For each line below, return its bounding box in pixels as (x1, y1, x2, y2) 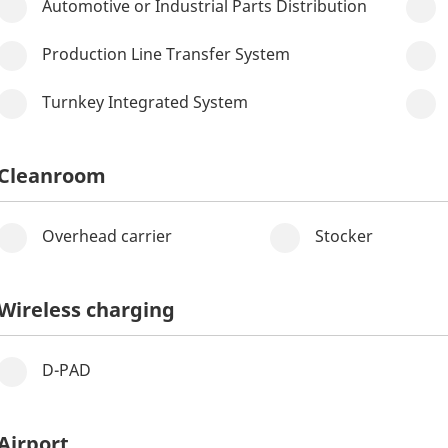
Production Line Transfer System (42, 43, 290, 65)
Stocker (314, 225, 373, 247)
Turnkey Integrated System (42, 91, 248, 113)
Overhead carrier (42, 225, 172, 247)
